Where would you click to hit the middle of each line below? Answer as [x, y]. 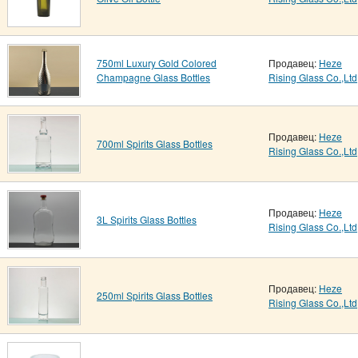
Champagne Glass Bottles [153, 77]
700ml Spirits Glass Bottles [155, 143]
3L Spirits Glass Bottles [147, 219]
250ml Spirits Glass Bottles [155, 295]
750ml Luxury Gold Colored [157, 63]
